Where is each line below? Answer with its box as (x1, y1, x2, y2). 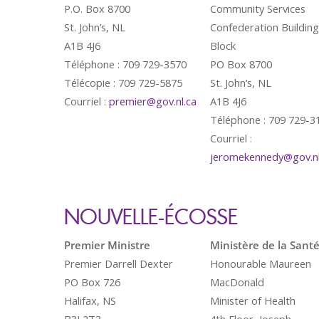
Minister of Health (210, 293, 296, 308)
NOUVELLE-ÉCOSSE (64, 203, 238, 229)
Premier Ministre (64, 238, 150, 252)
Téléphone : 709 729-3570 (64, 57, 187, 71)
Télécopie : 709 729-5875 (64, 75, 182, 90)
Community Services (210, 1, 305, 16)
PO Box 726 (64, 275, 120, 289)
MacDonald (210, 275, 264, 289)
